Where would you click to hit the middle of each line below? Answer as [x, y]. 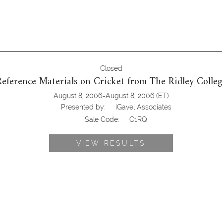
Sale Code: [102, 120]
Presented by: [83, 107]
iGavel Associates [143, 107]
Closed [111, 69]
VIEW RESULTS [111, 143]
